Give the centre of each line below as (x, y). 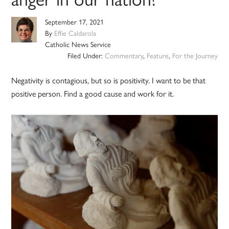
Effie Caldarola (75, 34)
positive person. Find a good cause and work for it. (93, 94)
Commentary (124, 56)
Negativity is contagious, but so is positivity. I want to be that (109, 81)
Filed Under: (86, 56)
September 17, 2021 (75, 22)
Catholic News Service (78, 45)
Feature (157, 56)
